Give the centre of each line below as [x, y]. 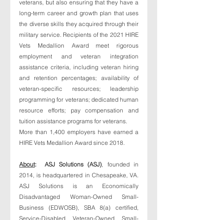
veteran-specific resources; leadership [79, 88]
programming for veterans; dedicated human [79, 99]
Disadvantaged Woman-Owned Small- [79, 196]
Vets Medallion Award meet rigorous [79, 45]
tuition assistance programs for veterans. [74, 121]
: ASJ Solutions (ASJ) [69, 164]
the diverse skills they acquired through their [79, 24]
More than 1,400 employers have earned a [79, 132]
